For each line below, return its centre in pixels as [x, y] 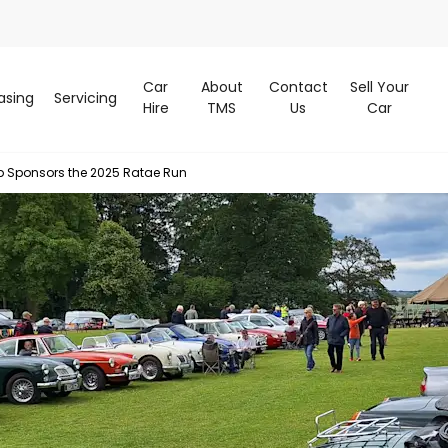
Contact [298, 87]
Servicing [85, 97]
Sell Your [379, 87]
